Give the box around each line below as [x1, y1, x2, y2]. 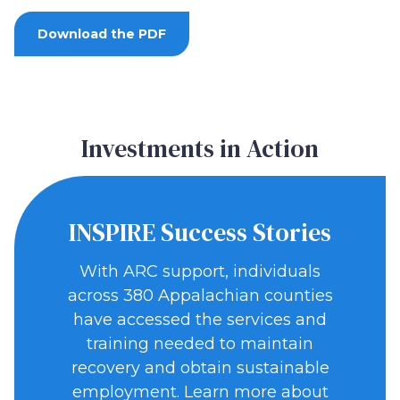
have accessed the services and [73, 309, 327, 329]
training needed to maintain [87, 333, 313, 354]
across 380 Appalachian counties [67, 285, 333, 305]
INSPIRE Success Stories [69, 214, 331, 249]
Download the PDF [37, 25, 166, 42]
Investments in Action [81, 130, 319, 165]
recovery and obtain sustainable [71, 357, 329, 378]
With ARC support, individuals [79, 261, 321, 281]
